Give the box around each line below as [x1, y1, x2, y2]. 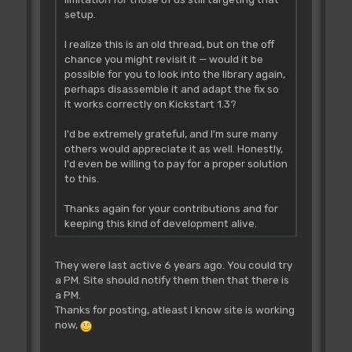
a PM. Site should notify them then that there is [54, 273, 289, 287]
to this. [64, 172, 99, 185]
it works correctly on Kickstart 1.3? [64, 97, 236, 111]
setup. [64, 8, 96, 21]
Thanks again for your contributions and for [64, 202, 278, 215]
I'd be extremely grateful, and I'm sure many [64, 127, 277, 141]
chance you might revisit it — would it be [64, 53, 263, 66]
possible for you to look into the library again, [64, 68, 285, 81]
